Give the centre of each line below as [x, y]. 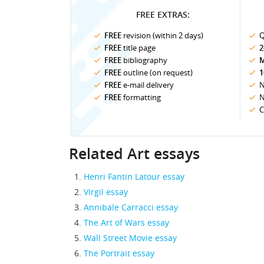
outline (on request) [157, 72]
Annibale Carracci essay [131, 207]
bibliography [144, 60]
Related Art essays [134, 154]
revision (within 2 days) [162, 35]
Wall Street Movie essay [130, 237]
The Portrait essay [119, 253]
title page [138, 47]
